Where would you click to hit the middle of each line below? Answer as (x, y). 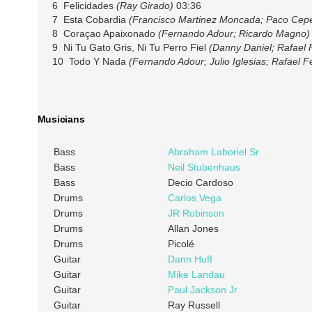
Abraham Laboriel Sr (213, 152)
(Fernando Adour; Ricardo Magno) (234, 33)
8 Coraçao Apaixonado (105, 33)
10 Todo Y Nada (90, 61)
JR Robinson (196, 213)
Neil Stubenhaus (204, 167)
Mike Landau (196, 275)
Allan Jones (193, 229)
